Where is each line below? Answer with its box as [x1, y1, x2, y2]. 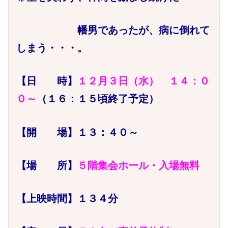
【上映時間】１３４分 [16, 193, 119, 205]
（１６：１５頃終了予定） [37, 93, 159, 105]
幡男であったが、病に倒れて [16, 24, 210, 36]
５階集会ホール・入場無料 [77, 159, 200, 171]
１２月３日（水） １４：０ [77, 75, 210, 87]
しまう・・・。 [16, 42, 88, 54]
